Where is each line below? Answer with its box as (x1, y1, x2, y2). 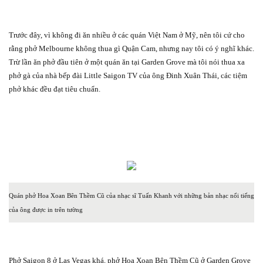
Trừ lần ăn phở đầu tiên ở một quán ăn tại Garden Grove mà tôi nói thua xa (9, 57, 245, 66)
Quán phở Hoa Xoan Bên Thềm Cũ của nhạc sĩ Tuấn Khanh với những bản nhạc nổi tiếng (9, 192, 254, 199)
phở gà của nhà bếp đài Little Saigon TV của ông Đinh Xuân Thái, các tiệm (9, 70, 247, 80)
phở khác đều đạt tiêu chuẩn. (9, 84, 100, 93)
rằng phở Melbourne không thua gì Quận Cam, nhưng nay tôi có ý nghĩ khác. (9, 43, 254, 53)
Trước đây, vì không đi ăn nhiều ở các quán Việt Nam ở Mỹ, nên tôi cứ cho (9, 30, 245, 39)
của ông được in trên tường (9, 206, 83, 213)
